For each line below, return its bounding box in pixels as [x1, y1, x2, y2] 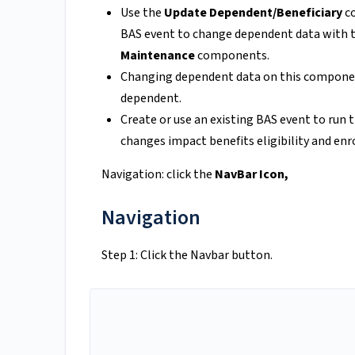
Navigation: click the [101, 166, 215, 184]
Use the [120, 4, 164, 22]
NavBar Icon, [215, 166, 288, 184]
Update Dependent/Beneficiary [164, 4, 342, 22]
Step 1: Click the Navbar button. [101, 246, 273, 265]
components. [197, 47, 269, 65]
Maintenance [120, 47, 197, 65]
